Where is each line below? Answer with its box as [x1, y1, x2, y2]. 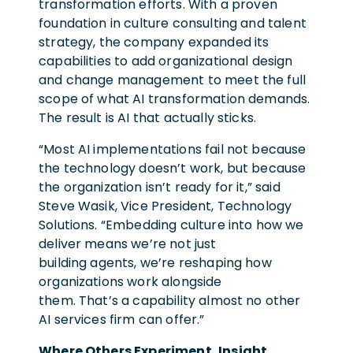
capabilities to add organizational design [39, 51, 293, 70]
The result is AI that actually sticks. [39, 108, 263, 127]
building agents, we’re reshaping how [39, 253, 272, 272]
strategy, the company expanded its [39, 32, 269, 51]
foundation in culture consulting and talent [39, 13, 307, 32]
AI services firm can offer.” [39, 310, 208, 329]
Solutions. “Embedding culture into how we [39, 215, 304, 234]
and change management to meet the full [39, 70, 307, 89]
